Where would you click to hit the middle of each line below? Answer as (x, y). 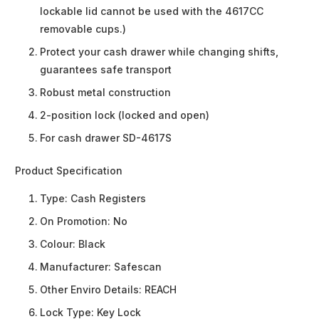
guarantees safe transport (106, 70)
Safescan (138, 267)
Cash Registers (108, 199)
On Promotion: (77, 221)
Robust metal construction (105, 93)
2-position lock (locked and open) (125, 115)
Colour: (59, 244)
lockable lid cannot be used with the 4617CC (152, 11)
